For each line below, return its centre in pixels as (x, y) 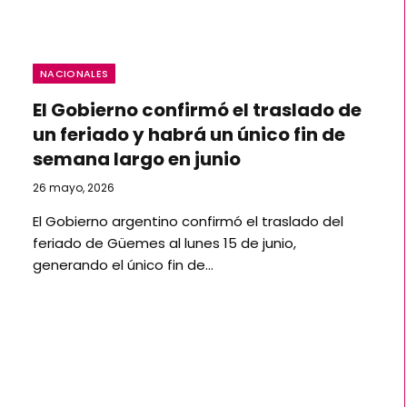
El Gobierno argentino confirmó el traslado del (188, 221)
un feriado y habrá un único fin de (189, 134)
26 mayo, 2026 (74, 188)
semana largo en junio (137, 159)
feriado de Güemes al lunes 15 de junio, (164, 243)
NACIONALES (74, 74)
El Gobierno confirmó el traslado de (197, 110)
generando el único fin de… (123, 265)
